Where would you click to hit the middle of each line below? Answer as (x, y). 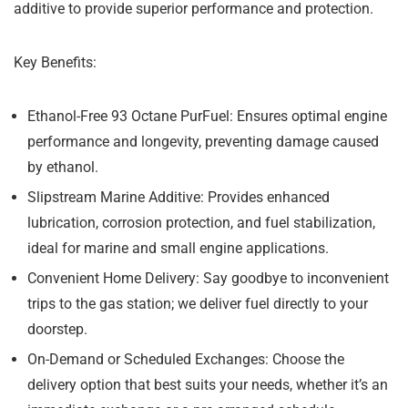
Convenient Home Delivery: (113, 278)
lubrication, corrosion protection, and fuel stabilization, (201, 222)
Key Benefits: (55, 62)
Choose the (306, 359)
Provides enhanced (267, 197)
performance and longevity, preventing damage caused (203, 141)
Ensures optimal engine (310, 116)
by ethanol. (63, 167)
